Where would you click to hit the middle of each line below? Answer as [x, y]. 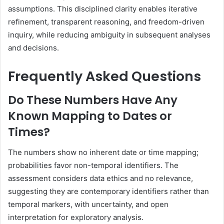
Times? [29, 132]
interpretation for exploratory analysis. [76, 217]
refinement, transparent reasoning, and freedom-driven [106, 21]
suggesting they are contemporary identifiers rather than [108, 191]
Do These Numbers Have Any [93, 100]
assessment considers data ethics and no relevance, [100, 178]
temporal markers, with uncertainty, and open [88, 204]
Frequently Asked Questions [104, 76]
